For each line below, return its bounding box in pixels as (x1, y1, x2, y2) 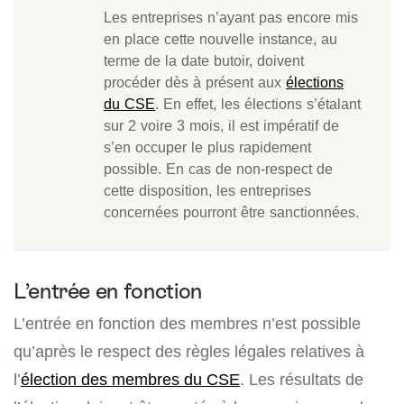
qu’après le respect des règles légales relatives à (14, 342, 364, 362)
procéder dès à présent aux (104, 73, 286, 92)
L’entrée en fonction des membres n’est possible (14, 314, 361, 334)
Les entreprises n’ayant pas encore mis (104, 8, 358, 27)
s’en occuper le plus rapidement (104, 138, 311, 157)
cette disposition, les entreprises (104, 181, 311, 200)
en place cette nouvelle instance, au (104, 30, 337, 49)
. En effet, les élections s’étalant (155, 95, 361, 114)
